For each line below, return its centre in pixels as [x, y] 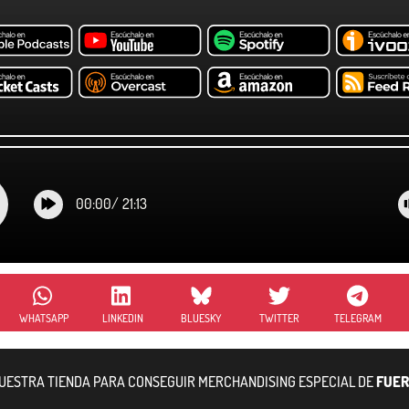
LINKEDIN [122, 318]
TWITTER [279, 318]
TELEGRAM [357, 318]
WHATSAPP [44, 318]
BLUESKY [201, 318]
